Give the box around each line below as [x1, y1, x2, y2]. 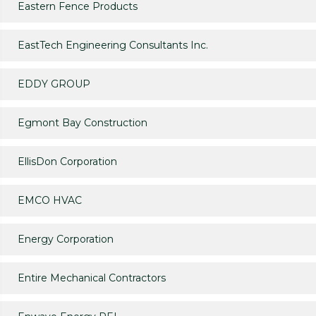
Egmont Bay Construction [18, 116, 147, 130]
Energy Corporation [18, 233, 114, 246]
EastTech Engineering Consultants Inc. [18, 39, 208, 52]
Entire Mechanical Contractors [18, 272, 166, 285]
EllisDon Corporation [18, 155, 117, 169]
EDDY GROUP [18, 78, 90, 91]
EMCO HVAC [18, 194, 82, 207]
